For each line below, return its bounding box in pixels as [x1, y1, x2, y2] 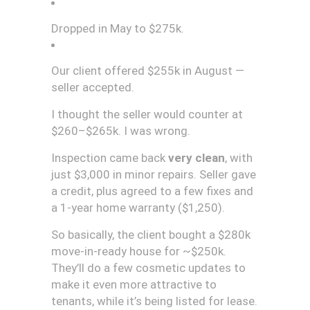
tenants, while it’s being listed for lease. [51, 294, 257, 308]
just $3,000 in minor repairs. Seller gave [51, 167, 256, 181]
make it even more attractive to [51, 277, 217, 291]
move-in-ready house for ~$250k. [51, 244, 226, 258]
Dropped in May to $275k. [51, 21, 184, 35]
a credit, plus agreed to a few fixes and [51, 184, 253, 198]
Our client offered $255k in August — [51, 64, 244, 77]
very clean [168, 151, 225, 165]
